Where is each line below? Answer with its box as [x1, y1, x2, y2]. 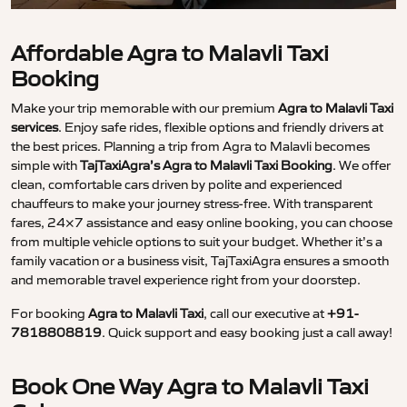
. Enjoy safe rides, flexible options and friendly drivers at [58, 119, 383, 136]
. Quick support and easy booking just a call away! [102, 324, 392, 342]
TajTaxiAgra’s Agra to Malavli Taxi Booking [80, 157, 333, 174]
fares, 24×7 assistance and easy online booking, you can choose [11, 214, 392, 232]
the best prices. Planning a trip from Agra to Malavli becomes [11, 138, 370, 155]
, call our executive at [203, 305, 327, 323]
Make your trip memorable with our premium [11, 100, 278, 117]
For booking [11, 305, 88, 323]
